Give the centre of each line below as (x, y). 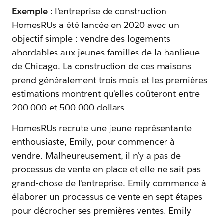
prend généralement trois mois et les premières (110, 80)
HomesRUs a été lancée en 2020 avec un (96, 25)
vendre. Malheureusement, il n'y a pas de (96, 155)
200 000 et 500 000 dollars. (69, 107)
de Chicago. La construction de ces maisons (102, 66)
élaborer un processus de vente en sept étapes (107, 196)
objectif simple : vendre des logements (91, 38)
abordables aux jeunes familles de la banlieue (106, 52)
